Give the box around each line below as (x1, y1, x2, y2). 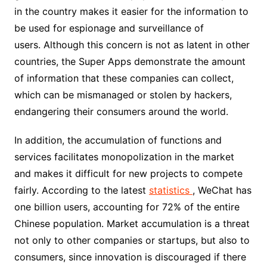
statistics (148, 184, 193, 197)
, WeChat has (192, 184, 252, 197)
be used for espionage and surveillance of (14, 22, 204, 35)
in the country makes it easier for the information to (14, 5, 249, 18)
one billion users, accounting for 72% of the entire (14, 201, 240, 213)
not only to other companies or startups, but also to (14, 234, 250, 247)
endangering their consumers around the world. (14, 105, 228, 118)
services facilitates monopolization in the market (14, 151, 234, 163)
